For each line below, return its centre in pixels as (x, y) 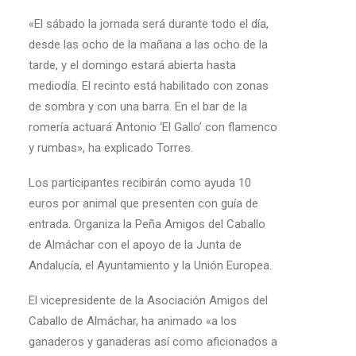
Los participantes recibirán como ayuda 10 (140, 183)
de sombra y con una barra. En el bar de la (138, 106)
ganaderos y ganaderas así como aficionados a (153, 342)
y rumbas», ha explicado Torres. (111, 148)
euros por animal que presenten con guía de (143, 203)
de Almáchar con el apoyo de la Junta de (135, 245)
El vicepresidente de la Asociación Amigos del (148, 300)
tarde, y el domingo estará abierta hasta (132, 65)
